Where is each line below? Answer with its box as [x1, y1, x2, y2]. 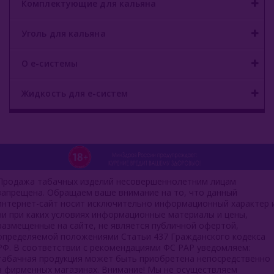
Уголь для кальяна [21, 28, 106, 39]
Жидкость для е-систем [21, 87, 128, 99]
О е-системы [21, 57, 78, 69]
